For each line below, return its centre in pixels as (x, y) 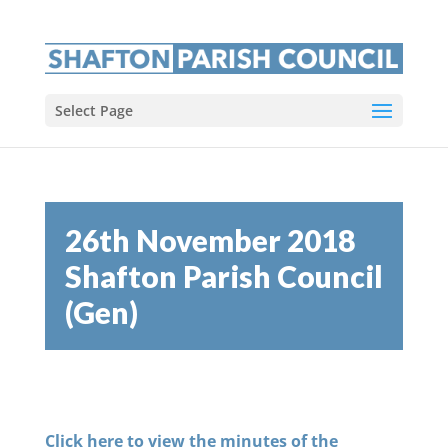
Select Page (93, 110)
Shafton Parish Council (223, 276)
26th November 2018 (209, 240)
